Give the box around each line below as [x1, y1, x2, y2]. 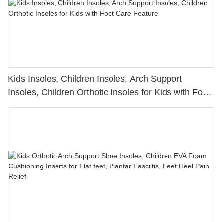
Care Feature [8, 101, 60, 111]
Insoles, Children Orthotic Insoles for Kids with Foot [8, 87, 210, 98]
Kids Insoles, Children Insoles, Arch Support [8, 74, 182, 84]
